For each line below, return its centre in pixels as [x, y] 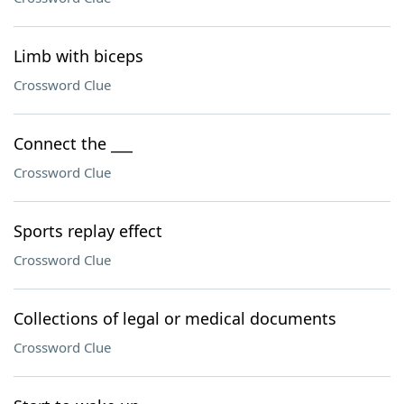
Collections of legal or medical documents [175, 318]
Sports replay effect [88, 231]
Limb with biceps [78, 56]
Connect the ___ [73, 143]
